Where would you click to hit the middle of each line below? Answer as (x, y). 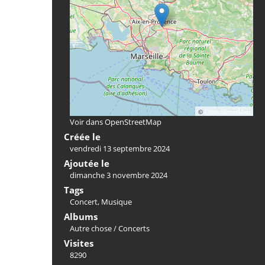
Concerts (134, 228)
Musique (117, 202)
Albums (81, 216)
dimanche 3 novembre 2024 (119, 175)
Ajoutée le (87, 163)
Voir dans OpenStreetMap (116, 122)
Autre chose (91, 228)
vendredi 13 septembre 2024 (120, 148)
